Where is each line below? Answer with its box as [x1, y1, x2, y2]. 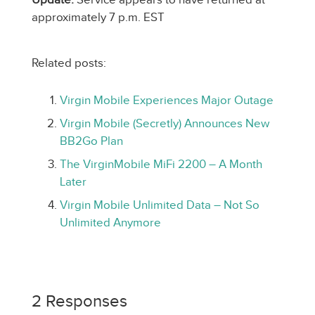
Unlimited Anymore [60, 216, 161, 229]
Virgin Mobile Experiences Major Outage [60, 94, 274, 107]
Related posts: [32, 56, 106, 70]
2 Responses [32, 292, 127, 310]
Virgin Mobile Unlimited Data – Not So [60, 198, 259, 212]
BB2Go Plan [60, 134, 123, 148]
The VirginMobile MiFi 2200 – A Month [60, 157, 262, 171]
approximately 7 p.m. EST [32, 11, 165, 24]
